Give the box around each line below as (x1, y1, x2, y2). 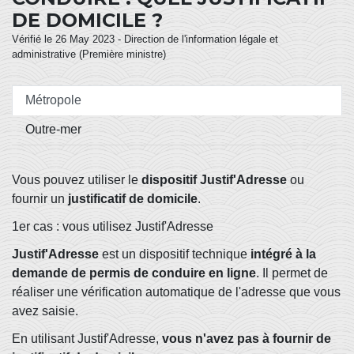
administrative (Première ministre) (12, 48, 166, 60)
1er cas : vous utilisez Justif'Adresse (12, 219, 213, 233)
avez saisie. (12, 303, 78, 318)
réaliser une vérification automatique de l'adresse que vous (12, 284, 341, 299)
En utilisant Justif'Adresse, (12, 332, 162, 346)
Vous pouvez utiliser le (12, 172, 141, 186)
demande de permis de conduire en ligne (12, 265, 256, 280)
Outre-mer (25, 122, 81, 137)
